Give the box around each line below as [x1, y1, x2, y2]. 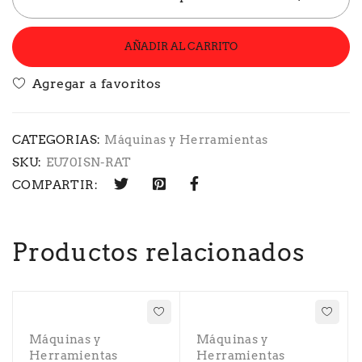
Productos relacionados [12, 238, 305, 267]
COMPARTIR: [12, 178, 98, 193]
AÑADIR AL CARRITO [124, 40, 238, 53]
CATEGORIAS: [12, 133, 101, 147]
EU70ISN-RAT [45, 155, 132, 170]
